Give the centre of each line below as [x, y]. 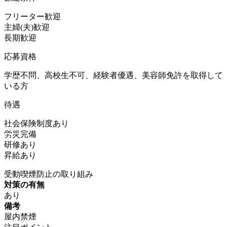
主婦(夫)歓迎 [27, 27]
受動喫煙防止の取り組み [49, 174]
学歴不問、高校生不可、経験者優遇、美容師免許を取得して [113, 75]
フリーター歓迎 [32, 16]
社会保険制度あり [36, 123]
